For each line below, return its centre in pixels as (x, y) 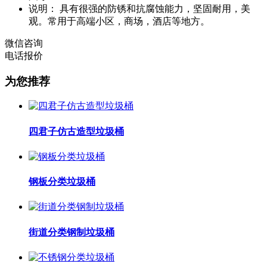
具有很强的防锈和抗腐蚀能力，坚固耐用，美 (154, 8)
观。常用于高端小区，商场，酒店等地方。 (119, 21)
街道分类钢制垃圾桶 (72, 232)
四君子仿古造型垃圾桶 (76, 131)
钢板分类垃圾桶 (62, 182)
